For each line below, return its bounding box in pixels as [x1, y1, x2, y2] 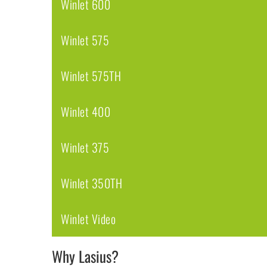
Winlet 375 [61, 138, 109, 157]
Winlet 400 [61, 103, 110, 121]
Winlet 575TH [61, 67, 121, 85]
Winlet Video [61, 210, 116, 228]
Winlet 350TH [61, 174, 122, 193]
